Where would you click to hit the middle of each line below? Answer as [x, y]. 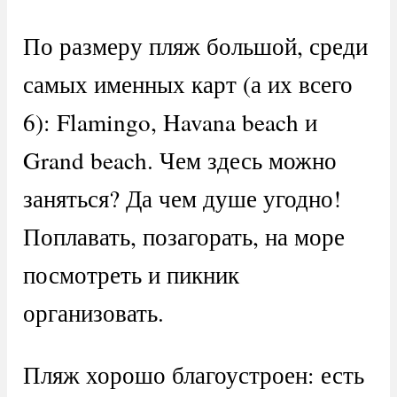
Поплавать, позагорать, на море [183, 237]
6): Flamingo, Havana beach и [170, 122]
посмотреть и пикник [131, 275]
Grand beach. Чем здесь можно [179, 160]
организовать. [93, 313]
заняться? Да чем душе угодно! [182, 198]
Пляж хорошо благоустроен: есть [193, 375]
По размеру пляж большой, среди [195, 46]
